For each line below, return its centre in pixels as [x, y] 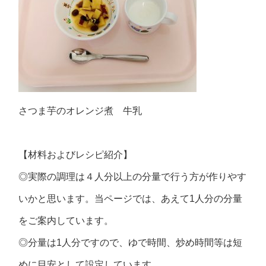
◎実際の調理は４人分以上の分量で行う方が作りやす [133, 177]
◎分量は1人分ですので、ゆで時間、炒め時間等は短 [131, 243]
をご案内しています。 [66, 221]
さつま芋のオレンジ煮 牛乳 [80, 111]
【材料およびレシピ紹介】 [76, 155]
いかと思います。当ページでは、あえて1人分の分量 [131, 199]
